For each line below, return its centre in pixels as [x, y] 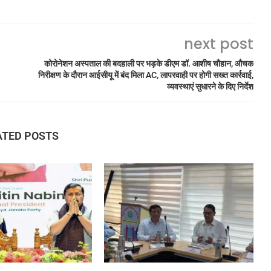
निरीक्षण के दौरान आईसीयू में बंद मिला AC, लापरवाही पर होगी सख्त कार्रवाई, [145, 75]
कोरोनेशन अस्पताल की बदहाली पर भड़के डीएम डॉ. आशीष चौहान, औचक [149, 63]
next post [218, 44]
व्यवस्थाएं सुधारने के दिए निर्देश [210, 86]
